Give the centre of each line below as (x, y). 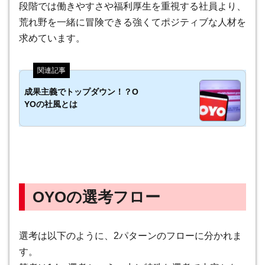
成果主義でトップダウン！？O (81, 92)
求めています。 (52, 38)
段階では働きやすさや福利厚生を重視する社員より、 (132, 7)
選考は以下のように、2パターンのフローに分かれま (130, 235)
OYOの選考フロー (96, 197)
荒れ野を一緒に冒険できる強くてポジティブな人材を (132, 22)
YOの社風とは (51, 104)
